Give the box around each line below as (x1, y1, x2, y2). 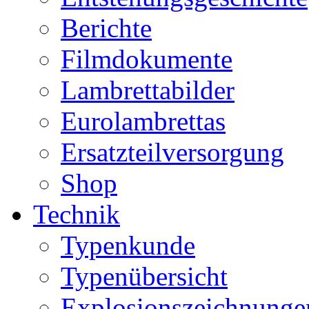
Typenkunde (61, 230, 195, 260)
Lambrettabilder (61, 75, 235, 105)
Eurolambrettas (61, 106, 226, 136)
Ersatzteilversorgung (61, 137, 284, 167)
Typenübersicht (61, 261, 228, 291)
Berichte (61, 13, 152, 43)
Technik (33, 199, 120, 229)
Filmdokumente (61, 44, 232, 74)
